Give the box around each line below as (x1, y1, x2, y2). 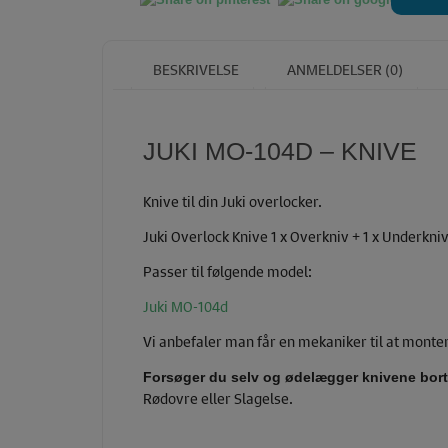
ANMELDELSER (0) (284, 59, 403, 79)
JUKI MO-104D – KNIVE (143, 137, 417, 166)
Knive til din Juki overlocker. (143, 190, 322, 211)
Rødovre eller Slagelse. (143, 387, 293, 408)
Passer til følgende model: (143, 260, 312, 281)
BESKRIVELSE (150, 59, 239, 79)
